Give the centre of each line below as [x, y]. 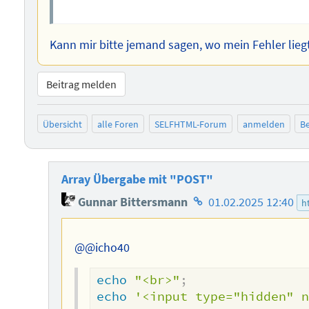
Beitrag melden [81, 84]
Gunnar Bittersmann [131, 202]
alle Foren [118, 124]
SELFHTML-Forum [190, 124]
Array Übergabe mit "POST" [137, 179]
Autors [207, 236]
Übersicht [62, 124]
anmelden [263, 124]
